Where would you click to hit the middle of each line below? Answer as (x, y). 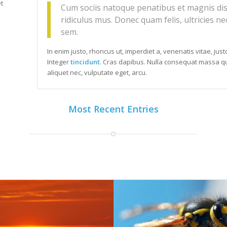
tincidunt (85, 62)
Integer (59, 62)
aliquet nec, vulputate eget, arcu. (97, 73)
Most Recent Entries (113, 109)
